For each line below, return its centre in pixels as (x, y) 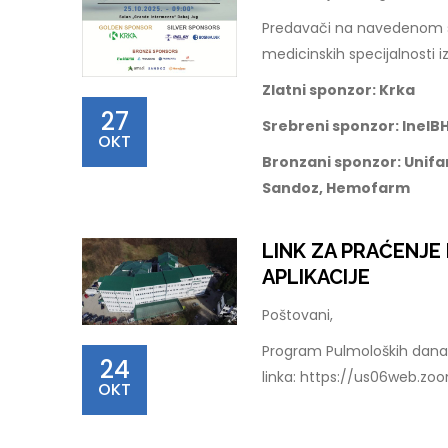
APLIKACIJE (316, 277)
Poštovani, (297, 315)
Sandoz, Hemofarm (336, 188)
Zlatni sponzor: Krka (338, 90)
